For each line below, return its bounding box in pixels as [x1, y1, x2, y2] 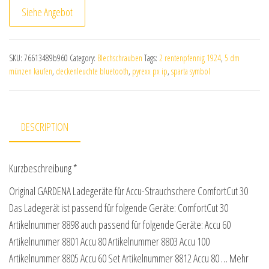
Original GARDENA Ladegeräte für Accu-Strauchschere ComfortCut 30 [9, 184, 248, 199]
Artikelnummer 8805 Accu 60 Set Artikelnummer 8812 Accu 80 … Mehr [9, 251, 249, 266]
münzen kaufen [9, 65, 52, 77]
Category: [70, 52, 97, 64]
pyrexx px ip [132, 65, 168, 77]
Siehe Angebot [22, 5, 73, 19]
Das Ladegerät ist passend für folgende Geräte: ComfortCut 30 [9, 201, 228, 216]
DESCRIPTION [21, 119, 68, 134]
